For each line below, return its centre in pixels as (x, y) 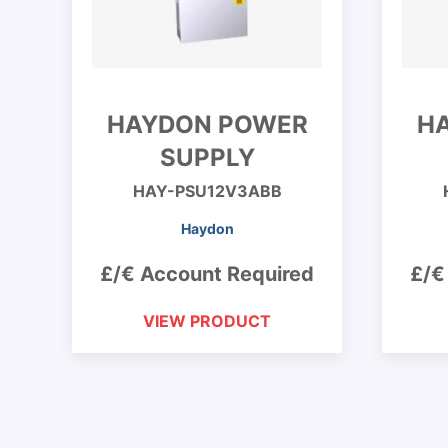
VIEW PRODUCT (207, 321)
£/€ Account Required (207, 274)
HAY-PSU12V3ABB (207, 191)
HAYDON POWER (207, 124)
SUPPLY (207, 157)
